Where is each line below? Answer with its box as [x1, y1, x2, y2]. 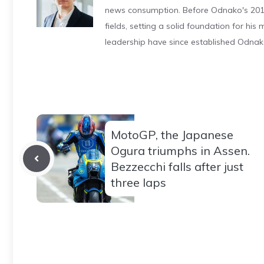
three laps [111, 174, 166, 190]
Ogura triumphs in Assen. [111, 143, 250, 158]
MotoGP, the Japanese [111, 127, 233, 142]
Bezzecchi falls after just [111, 159, 243, 174]
